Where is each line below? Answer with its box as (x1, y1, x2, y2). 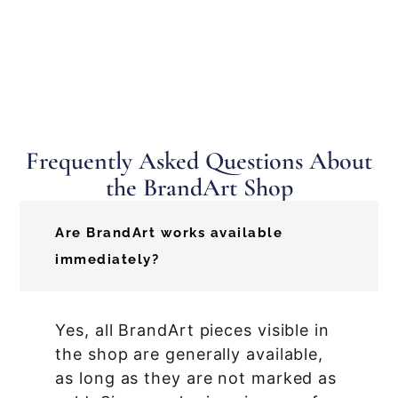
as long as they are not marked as (55, 368, 338, 387)
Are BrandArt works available (55, 224, 283, 241)
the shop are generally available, (55, 344, 324, 363)
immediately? (55, 251, 160, 267)
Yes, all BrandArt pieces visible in (55, 320, 330, 339)
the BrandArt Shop (105, 171, 293, 203)
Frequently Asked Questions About (26, 145, 372, 176)
